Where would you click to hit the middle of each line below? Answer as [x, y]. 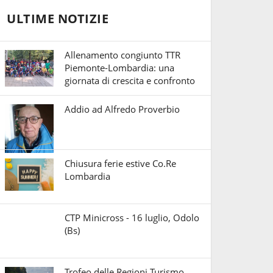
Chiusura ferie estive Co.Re [120, 164]
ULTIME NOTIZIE [58, 19]
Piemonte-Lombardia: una [119, 68]
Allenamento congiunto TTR [122, 55]
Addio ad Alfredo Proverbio [122, 109]
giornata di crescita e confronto [130, 81]
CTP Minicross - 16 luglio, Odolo [132, 218]
